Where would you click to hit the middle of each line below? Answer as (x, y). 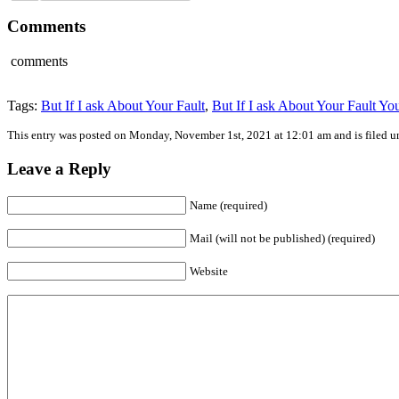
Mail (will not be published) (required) (282, 238)
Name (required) (228, 205)
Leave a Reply (59, 168)
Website (209, 271)
